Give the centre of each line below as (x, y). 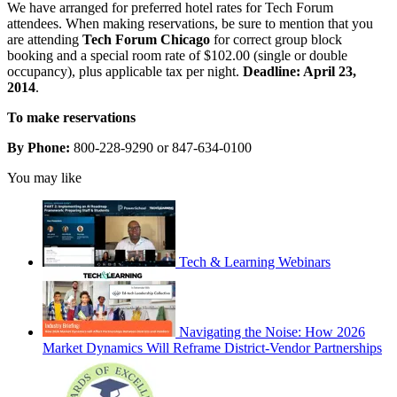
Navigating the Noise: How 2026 (272, 331)
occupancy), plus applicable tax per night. (125, 71)
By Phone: (39, 147)
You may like (44, 177)
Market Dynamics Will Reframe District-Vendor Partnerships (212, 347)
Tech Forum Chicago (146, 39)
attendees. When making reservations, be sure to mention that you (190, 23)
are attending (45, 39)
